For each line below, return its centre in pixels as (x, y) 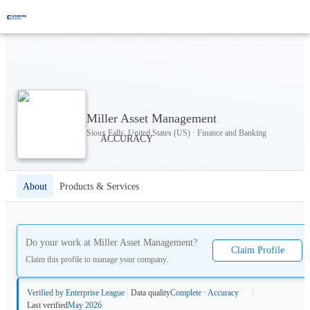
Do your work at (60, 243)
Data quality (151, 292)
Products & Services (99, 186)
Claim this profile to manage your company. (97, 259)
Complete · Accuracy (204, 292)
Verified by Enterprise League (76, 292)
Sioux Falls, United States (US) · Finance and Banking (176, 133)
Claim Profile (257, 250)
